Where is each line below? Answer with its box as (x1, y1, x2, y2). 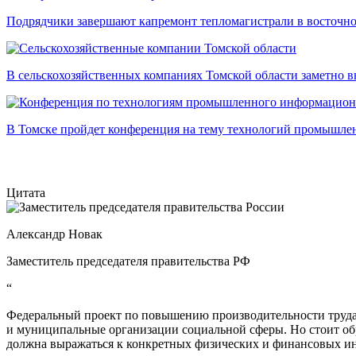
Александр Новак (6, 227, 103, 242)
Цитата (6, 186, 45, 200)
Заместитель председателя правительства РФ (6, 254, 250, 269)
